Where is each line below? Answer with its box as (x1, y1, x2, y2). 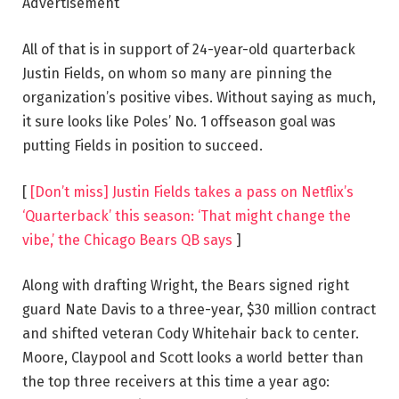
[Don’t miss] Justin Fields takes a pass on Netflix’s (30, 183, 354, 200)
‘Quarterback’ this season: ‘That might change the (22, 207, 351, 224)
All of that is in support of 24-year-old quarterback (22, 40, 355, 58)
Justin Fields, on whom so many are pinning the (22, 64, 332, 82)
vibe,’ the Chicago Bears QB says (22, 231, 232, 248)
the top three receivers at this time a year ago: (22, 373, 330, 391)
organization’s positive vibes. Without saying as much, (22, 88, 376, 106)
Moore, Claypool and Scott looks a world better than (22, 349, 363, 367)
